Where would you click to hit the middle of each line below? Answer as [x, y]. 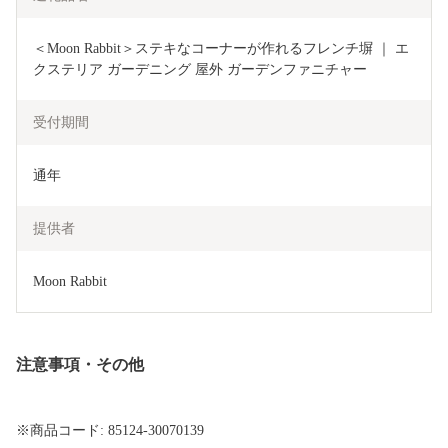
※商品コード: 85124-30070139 [110, 431]
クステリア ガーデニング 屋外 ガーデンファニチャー [200, 70]
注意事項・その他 [80, 365]
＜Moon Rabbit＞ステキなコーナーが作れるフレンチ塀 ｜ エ [221, 49]
